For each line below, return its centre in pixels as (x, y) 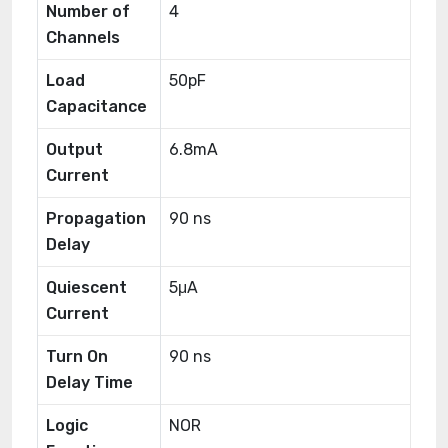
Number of (88, 11)
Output (74, 149)
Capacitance (96, 106)
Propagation (96, 218)
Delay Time (89, 382)
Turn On (77, 356)
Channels (83, 37)
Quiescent (86, 287)
